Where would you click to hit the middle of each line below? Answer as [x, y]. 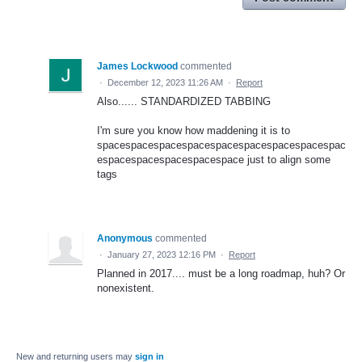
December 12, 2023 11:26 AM [165, 83]
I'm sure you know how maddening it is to [194, 131]
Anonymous [125, 239]
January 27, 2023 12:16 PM [162, 255]
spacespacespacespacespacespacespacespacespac [221, 145]
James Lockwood [137, 67]
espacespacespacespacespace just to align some [214, 160]
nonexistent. [126, 288]
